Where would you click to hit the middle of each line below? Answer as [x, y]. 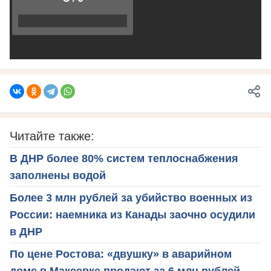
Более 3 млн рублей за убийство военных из [131, 198]
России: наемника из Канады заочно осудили [132, 214]
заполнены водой [58, 175]
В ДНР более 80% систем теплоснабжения [124, 158]
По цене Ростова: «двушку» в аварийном [121, 254]
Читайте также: [52, 136]
